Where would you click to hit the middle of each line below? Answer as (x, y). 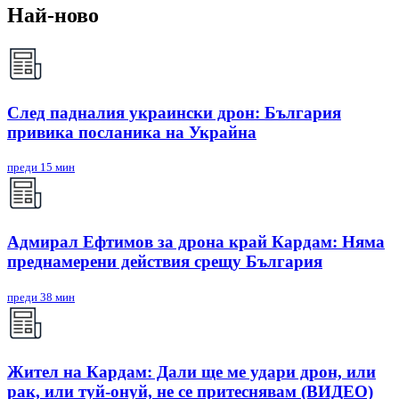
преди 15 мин (41, 167)
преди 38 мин (41, 297)
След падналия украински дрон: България (174, 112)
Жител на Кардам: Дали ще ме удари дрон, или (191, 371)
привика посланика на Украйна (132, 132)
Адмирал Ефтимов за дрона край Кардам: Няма (196, 242)
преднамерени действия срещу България (165, 262)
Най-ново (53, 16)
